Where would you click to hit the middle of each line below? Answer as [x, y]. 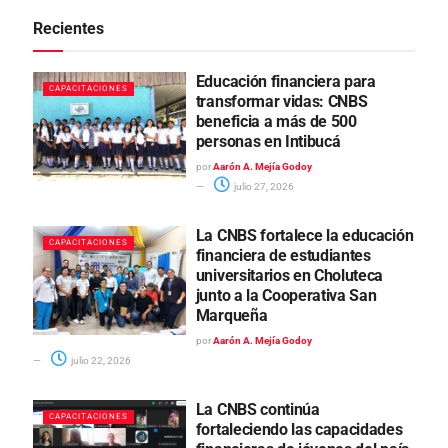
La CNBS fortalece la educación [304, 236]
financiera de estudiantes [283, 256]
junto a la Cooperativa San [286, 296]
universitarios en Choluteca [289, 276]
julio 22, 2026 [100, 361]
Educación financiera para [285, 82]
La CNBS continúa [257, 410]
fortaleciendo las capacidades [299, 430]
